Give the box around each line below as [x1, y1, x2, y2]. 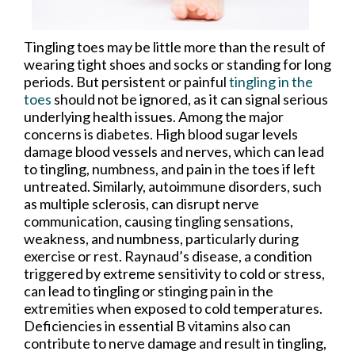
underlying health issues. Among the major [24, 107, 284, 125]
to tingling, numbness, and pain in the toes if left [24, 159, 315, 177]
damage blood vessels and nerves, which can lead [24, 142, 324, 160]
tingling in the [229, 72, 313, 90]
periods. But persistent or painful [24, 72, 229, 90]
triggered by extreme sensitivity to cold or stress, [24, 264, 325, 282]
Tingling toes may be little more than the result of [24, 37, 326, 55]
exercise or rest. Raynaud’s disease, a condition [24, 246, 312, 265]
